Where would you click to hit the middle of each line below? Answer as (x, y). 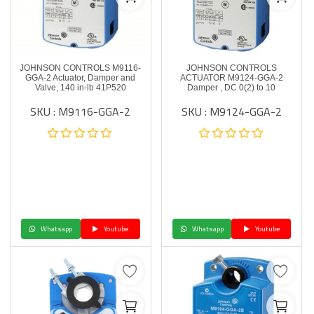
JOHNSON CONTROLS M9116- (81, 68)
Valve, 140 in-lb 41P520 (80, 88)
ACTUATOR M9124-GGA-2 (231, 78)
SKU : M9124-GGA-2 (231, 111)
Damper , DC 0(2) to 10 (232, 88)
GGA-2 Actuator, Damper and (81, 78)
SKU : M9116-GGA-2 (81, 111)
